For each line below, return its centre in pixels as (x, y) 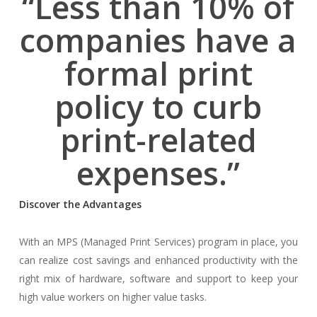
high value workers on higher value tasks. (113, 297)
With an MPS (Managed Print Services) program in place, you (158, 242)
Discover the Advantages (80, 204)
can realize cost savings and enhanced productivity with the (158, 260)
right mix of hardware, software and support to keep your (158, 278)
